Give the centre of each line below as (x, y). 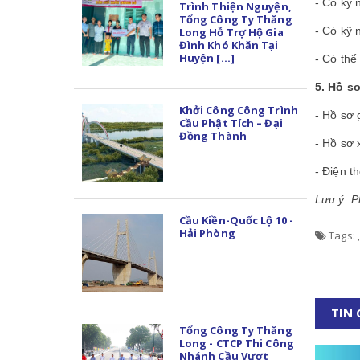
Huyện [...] (207, 57)
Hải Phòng (207, 233)
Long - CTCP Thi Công (236, 343)
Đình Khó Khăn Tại (229, 45)
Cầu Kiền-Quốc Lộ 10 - (236, 220)
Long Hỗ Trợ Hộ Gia (231, 32)
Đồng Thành (213, 135)
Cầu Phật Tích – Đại (231, 123)
